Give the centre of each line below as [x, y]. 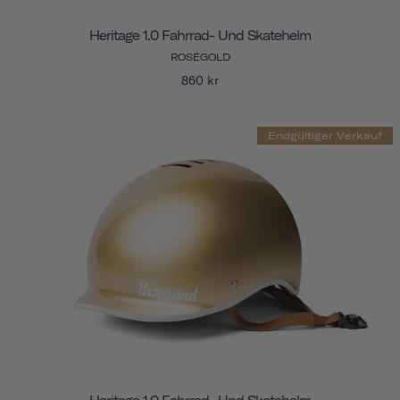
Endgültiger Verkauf [325, 136]
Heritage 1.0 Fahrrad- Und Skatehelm [200, 36]
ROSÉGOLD [200, 58]
